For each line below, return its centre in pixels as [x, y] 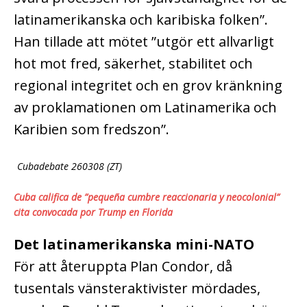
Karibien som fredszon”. [91, 129]
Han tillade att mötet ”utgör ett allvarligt [144, 41]
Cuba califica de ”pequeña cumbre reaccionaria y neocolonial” [147, 197]
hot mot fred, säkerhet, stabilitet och [133, 63]
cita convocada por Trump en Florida [93, 212]
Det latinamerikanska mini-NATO [134, 244]
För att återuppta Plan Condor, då [123, 266]
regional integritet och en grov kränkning [148, 85]
